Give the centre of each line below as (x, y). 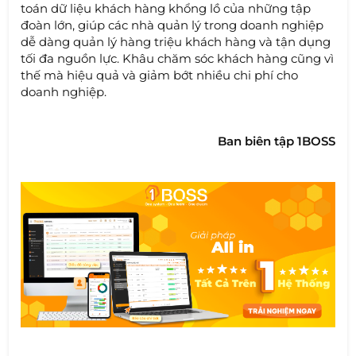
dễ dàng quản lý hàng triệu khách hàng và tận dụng (176, 41)
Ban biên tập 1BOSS (276, 141)
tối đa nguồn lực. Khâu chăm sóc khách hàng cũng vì (178, 58)
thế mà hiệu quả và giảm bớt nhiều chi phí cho (160, 75)
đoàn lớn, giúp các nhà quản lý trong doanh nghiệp (172, 25)
